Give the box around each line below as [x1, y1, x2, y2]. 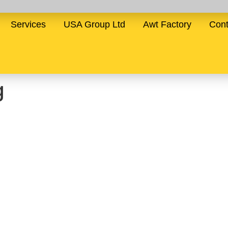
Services [11, 19, 46, 30]
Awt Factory [143, 19, 192, 30]
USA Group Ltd [64, 19, 126, 30]
